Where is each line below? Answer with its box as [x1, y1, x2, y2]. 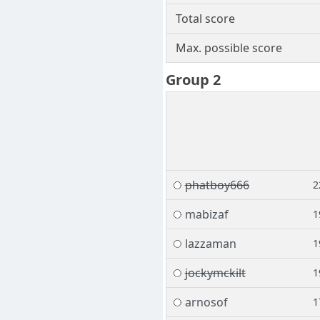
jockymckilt [184, 265, 246, 281]
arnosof [184, 294, 228, 311]
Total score [175, 11, 235, 27]
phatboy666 [184, 177, 249, 194]
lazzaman [184, 236, 236, 252]
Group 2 [166, 70, 221, 90]
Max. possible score [175, 40, 282, 56]
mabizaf [184, 206, 229, 223]
